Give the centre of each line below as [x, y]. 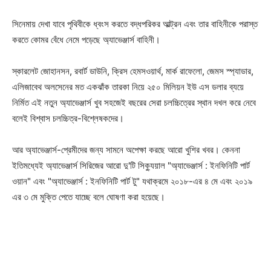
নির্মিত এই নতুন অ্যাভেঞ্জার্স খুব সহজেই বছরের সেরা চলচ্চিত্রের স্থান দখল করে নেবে [134, 102]
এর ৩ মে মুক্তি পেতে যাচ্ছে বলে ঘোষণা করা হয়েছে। [92, 197]
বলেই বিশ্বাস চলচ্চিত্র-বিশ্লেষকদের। [68, 118]
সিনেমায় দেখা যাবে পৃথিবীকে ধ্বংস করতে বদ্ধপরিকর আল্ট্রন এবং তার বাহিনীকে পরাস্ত [135, 24]
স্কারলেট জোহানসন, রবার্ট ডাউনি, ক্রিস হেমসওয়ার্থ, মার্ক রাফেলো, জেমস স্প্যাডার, [133, 71]
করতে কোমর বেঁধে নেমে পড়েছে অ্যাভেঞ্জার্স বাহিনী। [86, 39]
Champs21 [135, 250]
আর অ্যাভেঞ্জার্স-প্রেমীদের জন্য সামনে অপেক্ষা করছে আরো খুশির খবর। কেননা [126, 149]
